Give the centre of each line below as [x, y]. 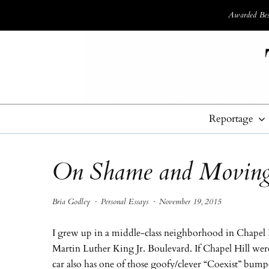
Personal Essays [125, 202]
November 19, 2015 [190, 202]
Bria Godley [71, 202]
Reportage [231, 119]
